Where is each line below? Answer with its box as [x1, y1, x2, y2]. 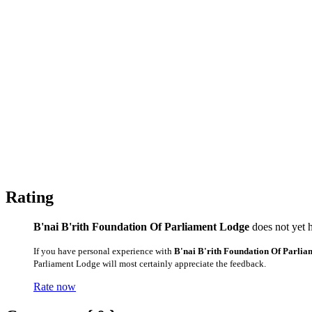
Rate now [33, 280, 76, 292]
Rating [6, 188, 54, 207]
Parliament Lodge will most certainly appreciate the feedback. [33, 258, 266, 269]
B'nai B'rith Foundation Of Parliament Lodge [33, 220, 249, 233]
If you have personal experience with [33, 245, 174, 256]
